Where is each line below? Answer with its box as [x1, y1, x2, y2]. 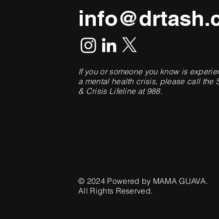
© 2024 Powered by [78, 176, 153, 186]
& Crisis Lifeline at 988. [78, 86, 163, 96]
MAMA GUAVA [153, 176, 206, 186]
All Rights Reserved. [78, 186, 153, 196]
